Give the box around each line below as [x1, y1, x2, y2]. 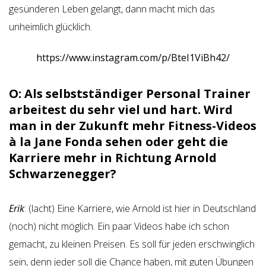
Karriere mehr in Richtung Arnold [9, 150, 217, 166]
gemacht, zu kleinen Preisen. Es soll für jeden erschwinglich [9, 237, 255, 251]
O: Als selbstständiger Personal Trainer [9, 85, 251, 102]
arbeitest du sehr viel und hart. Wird [9, 102, 233, 118]
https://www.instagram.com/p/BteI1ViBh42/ [36, 51, 230, 64]
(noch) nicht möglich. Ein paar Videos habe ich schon [9, 220, 229, 233]
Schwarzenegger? [9, 166, 116, 182]
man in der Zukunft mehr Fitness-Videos [9, 118, 256, 134]
